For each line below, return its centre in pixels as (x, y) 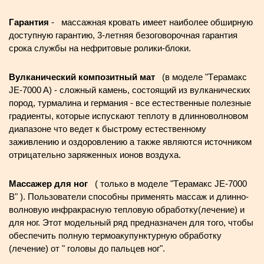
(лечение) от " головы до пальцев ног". (87, 248)
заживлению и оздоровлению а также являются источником (130, 142)
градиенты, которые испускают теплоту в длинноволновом (128, 116)
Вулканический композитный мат (82, 77)
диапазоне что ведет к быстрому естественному (108, 129)
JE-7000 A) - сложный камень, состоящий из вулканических (130, 90)
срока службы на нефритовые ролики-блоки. (100, 48)
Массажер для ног (48, 184)
